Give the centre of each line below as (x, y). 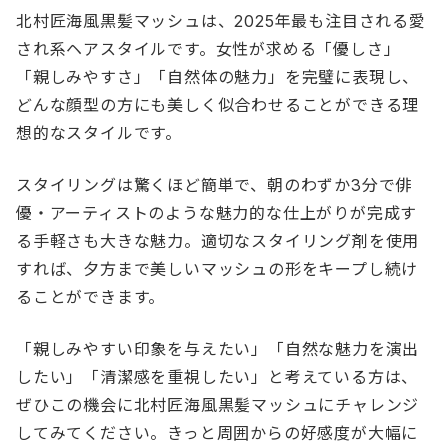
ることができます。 (91, 296)
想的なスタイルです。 (99, 132)
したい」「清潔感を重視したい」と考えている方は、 (217, 376)
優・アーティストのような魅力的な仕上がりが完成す (217, 212)
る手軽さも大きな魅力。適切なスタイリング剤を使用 (218, 240)
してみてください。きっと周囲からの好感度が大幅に (217, 432)
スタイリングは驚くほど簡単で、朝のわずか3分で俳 (214, 184)
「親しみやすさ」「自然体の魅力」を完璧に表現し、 (218, 76)
